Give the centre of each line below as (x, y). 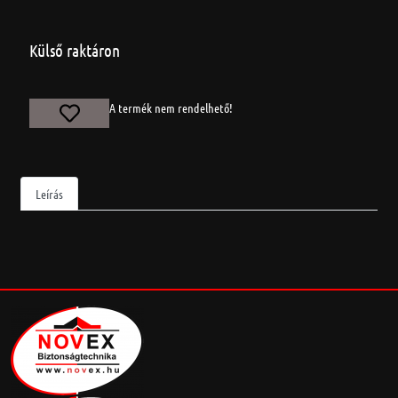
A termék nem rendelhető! (171, 107)
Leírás (49, 194)
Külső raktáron (75, 50)
